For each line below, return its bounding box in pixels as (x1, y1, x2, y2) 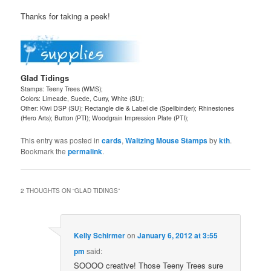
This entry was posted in (21, 135, 102, 146)
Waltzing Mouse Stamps (125, 135, 208, 146)
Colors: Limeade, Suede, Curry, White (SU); (21, 94, 145, 103)
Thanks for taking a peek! (21, 10, 111, 22)
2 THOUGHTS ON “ (21, 186, 75, 195)
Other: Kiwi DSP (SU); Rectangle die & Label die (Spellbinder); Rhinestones (21, 103, 235, 113)
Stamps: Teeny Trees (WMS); (21, 84, 103, 94)
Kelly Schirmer (74, 230, 126, 241)
